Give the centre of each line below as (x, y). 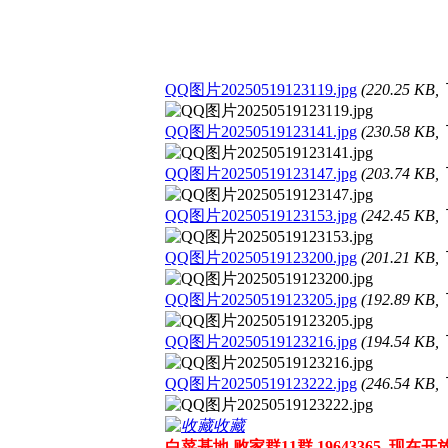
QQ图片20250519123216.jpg (261, 341)
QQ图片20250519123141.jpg (261, 131)
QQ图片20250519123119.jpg (261, 89)
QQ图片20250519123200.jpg (261, 257)
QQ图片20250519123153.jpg (261, 215)
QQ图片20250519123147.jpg (261, 173)
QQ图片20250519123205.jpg (261, 299)
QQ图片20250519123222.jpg (261, 383)
